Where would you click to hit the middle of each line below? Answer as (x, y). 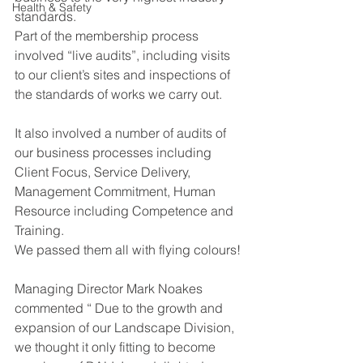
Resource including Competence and (126, 211)
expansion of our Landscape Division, (126, 327)
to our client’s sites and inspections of (124, 75)
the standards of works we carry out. (118, 94)
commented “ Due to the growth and (120, 308)
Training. (39, 230)
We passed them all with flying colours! (128, 250)
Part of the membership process (108, 36)
